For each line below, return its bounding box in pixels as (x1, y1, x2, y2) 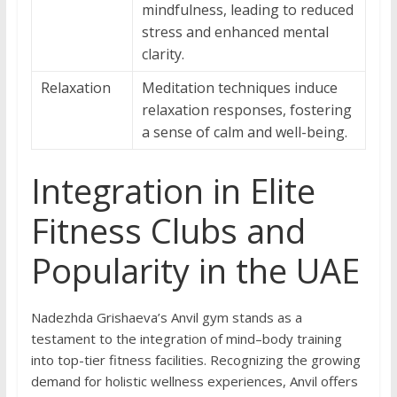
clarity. (141, 44, 184, 65)
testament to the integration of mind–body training (30, 330, 342, 348)
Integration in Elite (30, 167, 315, 214)
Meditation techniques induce (141, 78, 338, 98)
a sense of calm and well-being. (141, 122, 347, 143)
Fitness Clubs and (30, 207, 306, 254)
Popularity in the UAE (30, 247, 360, 294)
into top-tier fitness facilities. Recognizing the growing (30, 351, 361, 370)
